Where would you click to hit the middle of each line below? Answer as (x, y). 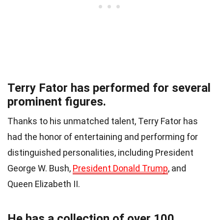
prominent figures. (57, 101)
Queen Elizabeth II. (44, 184)
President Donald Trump (120, 168)
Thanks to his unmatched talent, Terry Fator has (103, 121)
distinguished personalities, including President (100, 152)
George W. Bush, (40, 168)
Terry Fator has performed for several (109, 88)
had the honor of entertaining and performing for (103, 137)
